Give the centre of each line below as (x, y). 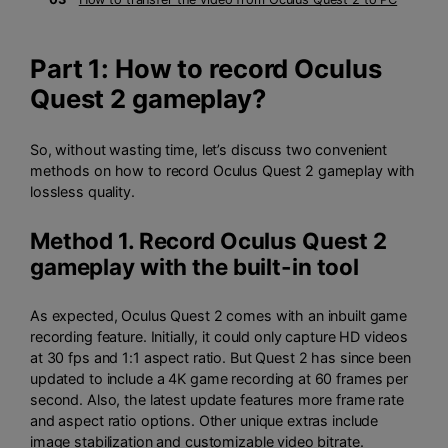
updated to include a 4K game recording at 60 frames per (219, 379)
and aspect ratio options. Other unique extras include (204, 421)
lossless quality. (82, 192)
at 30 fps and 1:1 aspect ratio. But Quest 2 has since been (220, 358)
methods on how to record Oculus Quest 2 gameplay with (223, 171)
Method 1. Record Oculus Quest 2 (209, 240)
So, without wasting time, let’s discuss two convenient (209, 150)
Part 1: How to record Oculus (206, 68)
